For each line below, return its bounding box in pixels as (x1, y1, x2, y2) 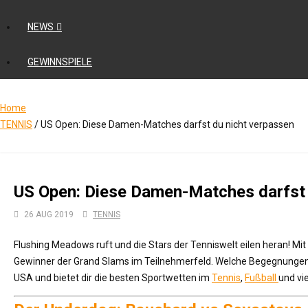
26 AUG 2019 (24, 210, 74, 219)
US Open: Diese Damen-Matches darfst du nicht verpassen (38, 119, 294, 130)
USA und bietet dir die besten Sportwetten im (14, 272, 212, 283)
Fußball (245, 272, 278, 283)
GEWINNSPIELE (27, 56, 92, 67)
